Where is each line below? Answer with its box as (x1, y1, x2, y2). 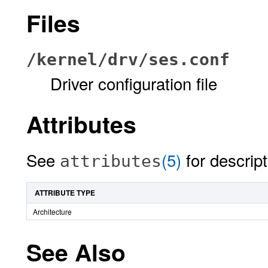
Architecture (33, 206, 72, 217)
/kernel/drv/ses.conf (26, 50, 230, 69)
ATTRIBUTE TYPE (35, 187, 95, 198)
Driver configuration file (50, 71, 217, 95)
